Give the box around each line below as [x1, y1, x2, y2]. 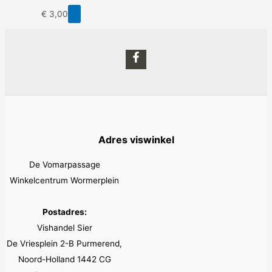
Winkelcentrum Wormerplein [10, 175, 119, 186]
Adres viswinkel [98, 134, 174, 146]
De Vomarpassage [29, 160, 100, 170]
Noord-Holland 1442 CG [18, 254, 111, 265]
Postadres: [42, 207, 87, 217]
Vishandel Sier [36, 223, 92, 233]
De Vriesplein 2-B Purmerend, [7, 239, 122, 249]
